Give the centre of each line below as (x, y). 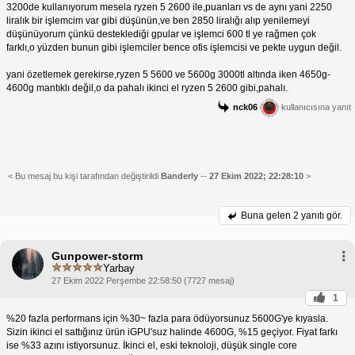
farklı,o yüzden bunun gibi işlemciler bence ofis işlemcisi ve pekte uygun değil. (174, 48)
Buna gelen (267, 216)
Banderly (179, 176)
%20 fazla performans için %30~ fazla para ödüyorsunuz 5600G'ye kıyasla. (167, 319)
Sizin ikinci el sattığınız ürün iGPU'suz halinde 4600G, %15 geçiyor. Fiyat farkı (172, 332)
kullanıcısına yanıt (315, 107)
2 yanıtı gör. (318, 216)
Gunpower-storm (97, 256)
